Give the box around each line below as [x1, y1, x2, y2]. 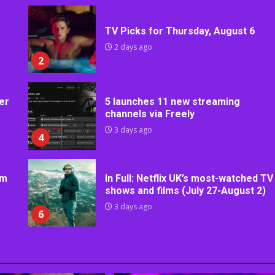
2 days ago [112, 42, 153, 53]
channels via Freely [105, 108, 195, 120]
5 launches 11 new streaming [105, 96, 241, 108]
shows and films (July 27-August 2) [105, 185, 266, 197]
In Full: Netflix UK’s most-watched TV [105, 172, 274, 185]
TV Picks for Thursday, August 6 [105, 25, 255, 37]
